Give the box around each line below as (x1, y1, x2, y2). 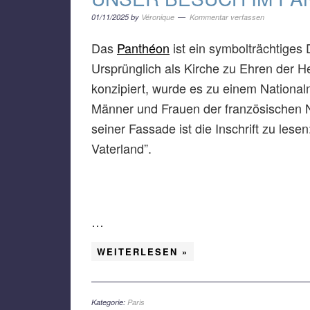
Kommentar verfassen (190, 12, 264, 22)
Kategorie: (91, 297, 127, 307)
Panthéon (117, 39, 170, 57)
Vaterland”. (91, 139, 152, 157)
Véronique (141, 12, 174, 22)
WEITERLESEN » (97, 245, 188, 258)
